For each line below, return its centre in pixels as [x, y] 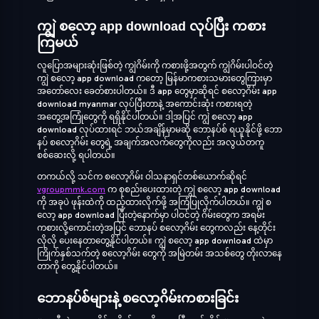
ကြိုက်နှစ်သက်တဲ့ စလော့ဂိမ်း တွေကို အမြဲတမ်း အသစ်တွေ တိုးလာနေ [159, 253]
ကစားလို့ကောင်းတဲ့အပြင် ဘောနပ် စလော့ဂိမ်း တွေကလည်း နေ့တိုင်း [156, 228]
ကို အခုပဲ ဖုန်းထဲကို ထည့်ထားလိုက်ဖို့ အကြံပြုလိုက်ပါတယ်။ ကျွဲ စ [154, 202]
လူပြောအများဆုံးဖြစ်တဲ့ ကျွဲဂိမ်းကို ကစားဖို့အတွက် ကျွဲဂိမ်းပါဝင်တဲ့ [155, 66]
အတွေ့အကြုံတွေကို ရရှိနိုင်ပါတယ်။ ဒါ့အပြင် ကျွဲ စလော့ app [145, 117]
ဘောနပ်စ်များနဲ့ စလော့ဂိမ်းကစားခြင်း [138, 298]
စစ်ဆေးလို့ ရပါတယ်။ [76, 155]
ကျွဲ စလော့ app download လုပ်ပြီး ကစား [151, 26]
